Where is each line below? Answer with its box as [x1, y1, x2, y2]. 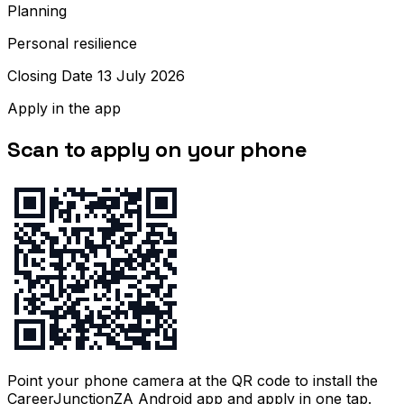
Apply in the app [7, 98, 121, 117]
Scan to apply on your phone [7, 134, 308, 163]
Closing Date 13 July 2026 [7, 66, 185, 85]
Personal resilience [7, 33, 137, 52]
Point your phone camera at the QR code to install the [7, 372, 378, 390]
